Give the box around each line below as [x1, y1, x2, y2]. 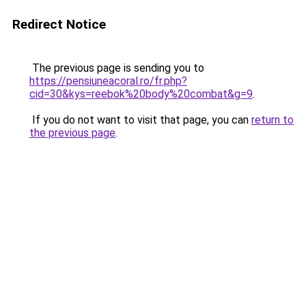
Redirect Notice [12, 16, 106, 32]
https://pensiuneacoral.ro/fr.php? [29, 74, 187, 87]
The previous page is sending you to [29, 61, 204, 74]
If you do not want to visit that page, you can [29, 113, 251, 126]
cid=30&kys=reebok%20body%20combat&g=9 [29, 87, 253, 100]
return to [251, 113, 294, 126]
